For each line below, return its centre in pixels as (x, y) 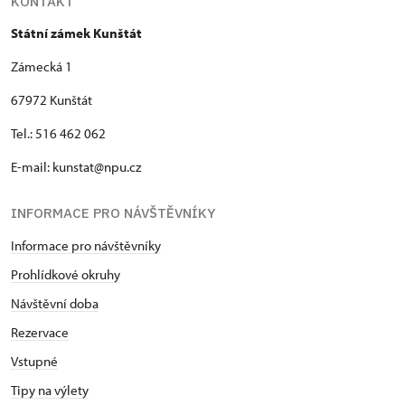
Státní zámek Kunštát (76, 33)
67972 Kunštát (52, 100)
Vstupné (34, 361)
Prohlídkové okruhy (66, 274)
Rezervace (40, 332)
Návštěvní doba (55, 303)
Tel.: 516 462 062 (58, 133)
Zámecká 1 (42, 66)
